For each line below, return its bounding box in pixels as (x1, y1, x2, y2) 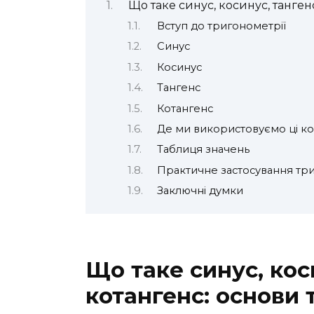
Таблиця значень (156, 143, 250, 156)
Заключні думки (156, 184, 243, 198)
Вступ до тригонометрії (156, 19, 286, 32)
